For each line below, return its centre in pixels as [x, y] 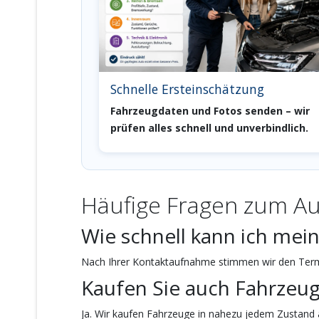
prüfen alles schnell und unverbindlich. [209, 128]
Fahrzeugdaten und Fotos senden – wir [210, 111]
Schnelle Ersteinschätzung [187, 89]
